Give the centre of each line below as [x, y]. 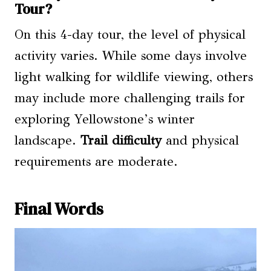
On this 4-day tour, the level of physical [130, 35]
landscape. [47, 141]
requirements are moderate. [96, 162]
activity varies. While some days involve [131, 56]
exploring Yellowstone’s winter [105, 119]
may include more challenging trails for [130, 98]
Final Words [59, 209]
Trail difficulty [121, 141]
